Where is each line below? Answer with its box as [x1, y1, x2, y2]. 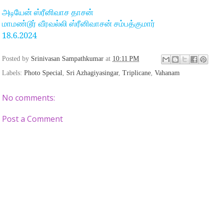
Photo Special [24, 69, 62, 77]
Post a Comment [2, 113, 63, 125]
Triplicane [122, 69, 151, 77]
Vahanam [155, 69, 180, 77]
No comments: [2, 92, 55, 104]
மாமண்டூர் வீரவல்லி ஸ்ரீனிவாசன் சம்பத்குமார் [2, 19, 155, 29]
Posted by [2, 55, 31, 63]
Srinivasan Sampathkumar [31, 55, 106, 63]
